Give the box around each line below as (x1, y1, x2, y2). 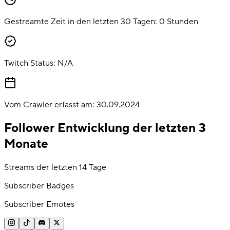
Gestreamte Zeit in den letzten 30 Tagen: (4, 16, 157, 27)
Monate (4, 136, 48, 152)
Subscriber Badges (4, 180, 74, 191)
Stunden (167, 16, 198, 27)
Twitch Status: (4, 57, 55, 68)
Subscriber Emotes (4, 199, 74, 209)
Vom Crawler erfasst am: (4, 99, 94, 110)
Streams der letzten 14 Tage (4, 162, 106, 172)
